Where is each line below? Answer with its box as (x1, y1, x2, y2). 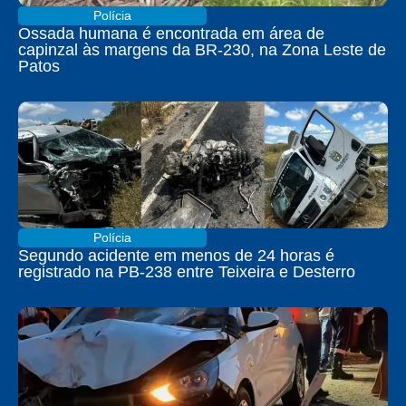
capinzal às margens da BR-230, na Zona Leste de (18, 41, 386, 59)
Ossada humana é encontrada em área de (18, 24, 324, 43)
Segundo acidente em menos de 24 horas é (18, 246, 334, 265)
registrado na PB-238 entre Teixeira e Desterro (18, 263, 355, 281)
